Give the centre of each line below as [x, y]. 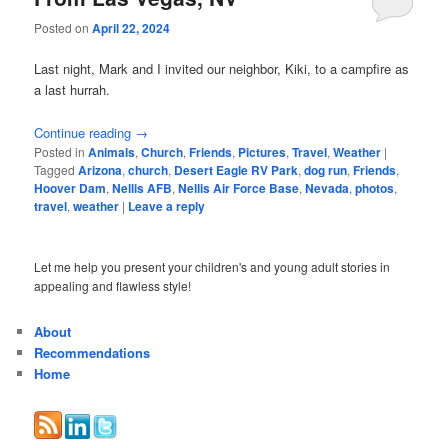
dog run [326, 169]
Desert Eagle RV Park [236, 169]
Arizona [100, 169]
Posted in [60, 151]
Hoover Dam [70, 187]
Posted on [63, 28]
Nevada [327, 187]
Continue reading [85, 132]
